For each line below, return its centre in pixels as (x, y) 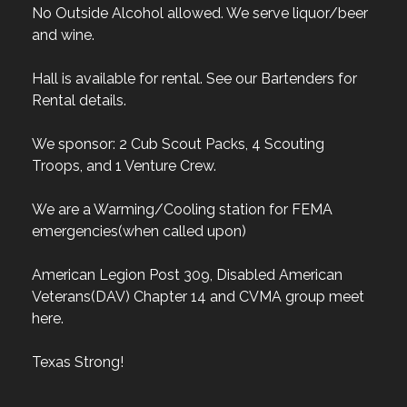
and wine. (63, 65)
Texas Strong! (78, 392)
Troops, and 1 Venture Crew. (124, 196)
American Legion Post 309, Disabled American (187, 305)
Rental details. (79, 130)
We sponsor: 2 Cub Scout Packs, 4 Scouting (178, 174)
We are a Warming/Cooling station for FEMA (182, 239)
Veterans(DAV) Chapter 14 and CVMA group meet (198, 327)
